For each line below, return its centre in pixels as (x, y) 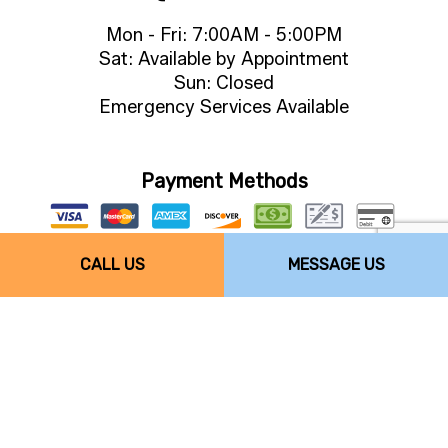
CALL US (112, 264)
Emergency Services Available (224, 106)
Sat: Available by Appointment (224, 58)
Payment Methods (224, 180)
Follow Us (224, 326)
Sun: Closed (224, 82)
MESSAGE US (336, 264)
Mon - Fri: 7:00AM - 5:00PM (224, 34)
